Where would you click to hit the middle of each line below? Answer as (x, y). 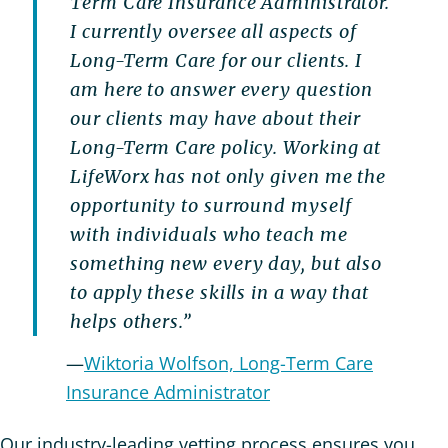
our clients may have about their (216, 118)
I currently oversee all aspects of (214, 31)
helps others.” (130, 321)
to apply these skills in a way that (220, 292)
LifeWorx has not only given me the (228, 176)
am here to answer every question (222, 89)
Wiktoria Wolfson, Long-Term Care (228, 362)
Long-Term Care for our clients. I (216, 60)
